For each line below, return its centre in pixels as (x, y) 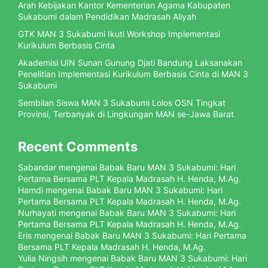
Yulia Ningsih (43, 258)
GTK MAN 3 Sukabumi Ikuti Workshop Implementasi (119, 34)
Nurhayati (37, 213)
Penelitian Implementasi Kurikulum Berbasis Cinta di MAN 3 (133, 74)
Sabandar (37, 167)
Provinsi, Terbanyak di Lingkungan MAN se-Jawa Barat (126, 114)
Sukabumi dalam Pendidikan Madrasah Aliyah (107, 16)
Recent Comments (78, 147)
